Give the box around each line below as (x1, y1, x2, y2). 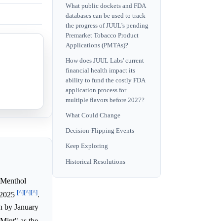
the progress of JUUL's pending (66, 22, 148, 29)
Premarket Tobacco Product (66, 32, 139, 39)
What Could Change (66, 112, 120, 119)
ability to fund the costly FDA (66, 76, 146, 84)
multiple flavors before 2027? (66, 96, 145, 104)
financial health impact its (66, 67, 135, 74)
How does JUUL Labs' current (66, 57, 144, 64)
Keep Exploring (66, 143, 108, 150)
